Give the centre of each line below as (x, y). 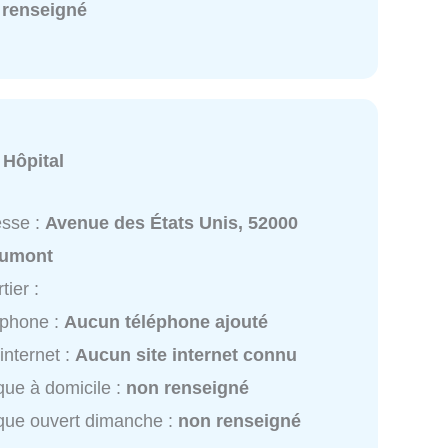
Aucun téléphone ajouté (166, 321)
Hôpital (34, 160)
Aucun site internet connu (186, 354)
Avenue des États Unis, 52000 (172, 222)
